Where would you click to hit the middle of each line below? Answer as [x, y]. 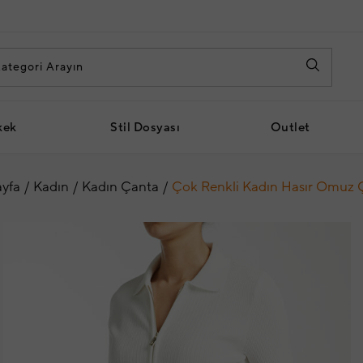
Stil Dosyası [145, 127]
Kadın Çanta [120, 187]
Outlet [290, 127]
